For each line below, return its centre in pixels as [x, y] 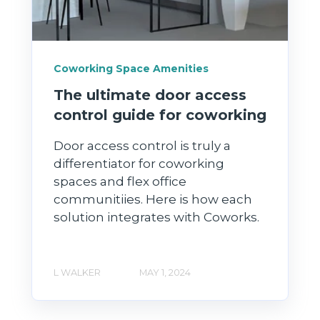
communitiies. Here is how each [153, 199]
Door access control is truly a [142, 145]
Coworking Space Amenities [131, 69]
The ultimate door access [150, 95]
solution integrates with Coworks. [156, 217]
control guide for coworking [160, 115]
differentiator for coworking [139, 163]
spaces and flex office [120, 181]
